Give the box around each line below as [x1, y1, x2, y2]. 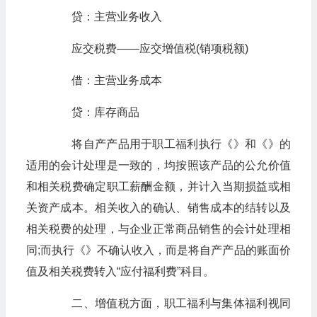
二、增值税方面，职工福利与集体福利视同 [48, 297, 291, 309]
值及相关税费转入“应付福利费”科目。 [25, 265, 214, 277]
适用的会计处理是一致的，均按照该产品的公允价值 [25, 159, 291, 171]
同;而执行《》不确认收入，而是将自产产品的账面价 [25, 244, 291, 256]
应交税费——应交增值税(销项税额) [48, 42, 248, 54]
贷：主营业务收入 [48, 11, 162, 23]
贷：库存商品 [48, 106, 139, 118]
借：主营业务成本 [48, 74, 162, 86]
